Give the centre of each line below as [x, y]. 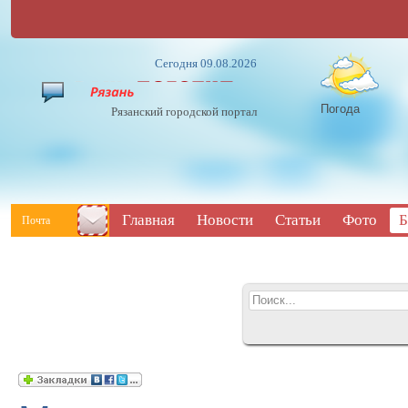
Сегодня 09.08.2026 [206, 63]
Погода [340, 108]
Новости [225, 220]
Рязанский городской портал [184, 112]
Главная [148, 220]
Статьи [298, 220]
